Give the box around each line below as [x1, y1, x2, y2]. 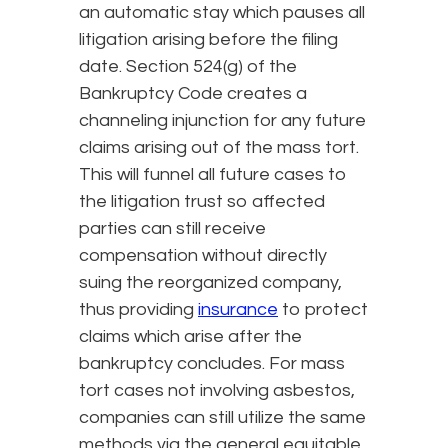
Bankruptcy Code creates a [79, 83, 307, 103]
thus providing [79, 299, 198, 319]
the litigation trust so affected [79, 191, 325, 211]
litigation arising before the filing [79, 29, 338, 49]
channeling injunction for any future [79, 110, 366, 130]
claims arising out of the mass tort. [79, 137, 359, 157]
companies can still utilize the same [79, 407, 366, 427]
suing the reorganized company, [79, 272, 342, 292]
